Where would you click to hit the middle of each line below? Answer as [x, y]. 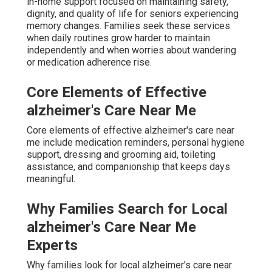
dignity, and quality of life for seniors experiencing [133, 13]
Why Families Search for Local [127, 209]
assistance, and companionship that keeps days [128, 166]
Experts [52, 245]
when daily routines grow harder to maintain [118, 38]
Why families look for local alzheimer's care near [129, 265]
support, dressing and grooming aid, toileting [121, 154]
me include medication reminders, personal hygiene [136, 142]
